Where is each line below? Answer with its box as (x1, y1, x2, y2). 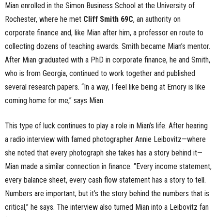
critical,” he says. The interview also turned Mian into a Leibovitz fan (5, 202, 209, 212)
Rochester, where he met (5, 14, 83, 24)
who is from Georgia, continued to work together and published (5, 68, 195, 78)
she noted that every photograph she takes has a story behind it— (5, 148, 202, 157)
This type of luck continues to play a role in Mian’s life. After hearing (5, 121, 208, 130)
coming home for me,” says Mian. (5, 95, 105, 105)
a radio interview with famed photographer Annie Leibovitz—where (5, 134, 206, 144)
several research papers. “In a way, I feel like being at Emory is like (5, 82, 205, 92)
